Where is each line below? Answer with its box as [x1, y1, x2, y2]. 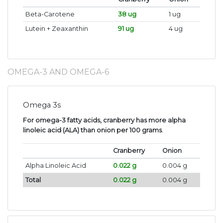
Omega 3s [23, 100, 61, 110]
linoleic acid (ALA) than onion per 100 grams [23, 126, 162, 134]
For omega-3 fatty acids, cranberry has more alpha [23, 116, 186, 124]
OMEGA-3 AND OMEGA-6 [7, 67, 109, 77]
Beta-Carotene [25, 10, 75, 18]
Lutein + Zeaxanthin [25, 24, 88, 32]
